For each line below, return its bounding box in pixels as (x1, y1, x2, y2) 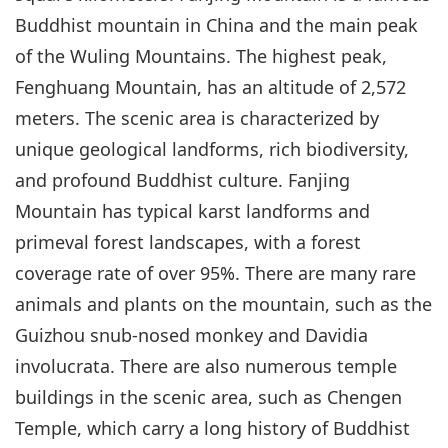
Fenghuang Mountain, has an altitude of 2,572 (15, 74, 406, 99)
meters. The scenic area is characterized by (15, 105, 379, 130)
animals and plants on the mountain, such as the (15, 291, 432, 316)
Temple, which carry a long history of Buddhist (15, 415, 410, 440)
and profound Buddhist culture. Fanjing (15, 167, 350, 192)
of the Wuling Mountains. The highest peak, (15, 43, 387, 68)
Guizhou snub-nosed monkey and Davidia (15, 322, 368, 347)
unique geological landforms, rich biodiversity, (15, 136, 409, 161)
